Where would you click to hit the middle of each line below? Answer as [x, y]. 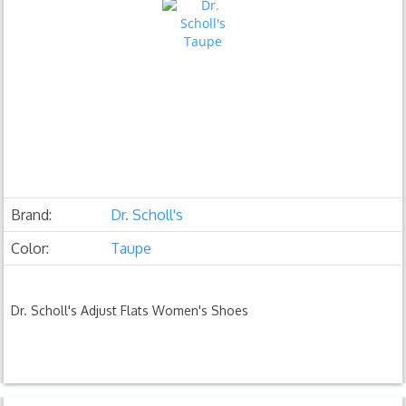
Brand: [32, 214]
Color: [30, 248]
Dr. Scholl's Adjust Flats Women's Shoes [130, 310]
